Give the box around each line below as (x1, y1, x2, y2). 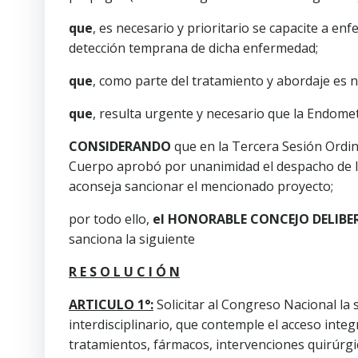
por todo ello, (69, 210, 153, 228)
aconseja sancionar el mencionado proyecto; (69, 177, 333, 195)
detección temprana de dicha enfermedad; (69, 39, 318, 57)
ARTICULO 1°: (69, 296, 153, 313)
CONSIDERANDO (69, 137, 174, 155)
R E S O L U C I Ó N (69, 263, 180, 280)
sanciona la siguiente (69, 230, 195, 248)
